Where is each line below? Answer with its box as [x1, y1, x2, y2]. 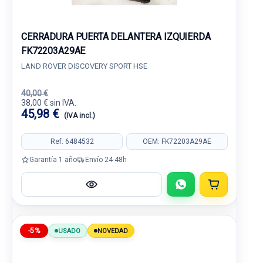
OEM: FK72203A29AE [143, 137, 211, 146]
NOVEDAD [97, 227, 129, 235]
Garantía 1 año [29, 155, 77, 164]
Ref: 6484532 [50, 137, 94, 146]
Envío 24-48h [85, 155, 127, 164]
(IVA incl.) [64, 112, 95, 120]
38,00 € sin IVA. [21, 98, 76, 107]
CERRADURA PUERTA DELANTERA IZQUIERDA [21, 31, 211, 42]
